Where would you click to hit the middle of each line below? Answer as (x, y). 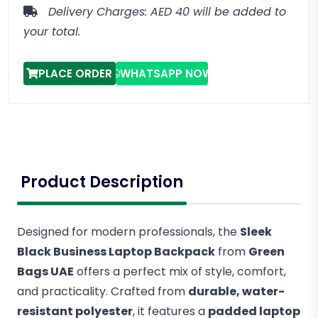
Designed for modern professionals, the (128, 232)
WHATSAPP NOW (166, 73)
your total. (52, 32)
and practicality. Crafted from (103, 291)
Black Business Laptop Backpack (116, 252)
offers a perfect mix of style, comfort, (180, 272)
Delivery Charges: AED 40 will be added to (162, 12)
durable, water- (236, 291)
